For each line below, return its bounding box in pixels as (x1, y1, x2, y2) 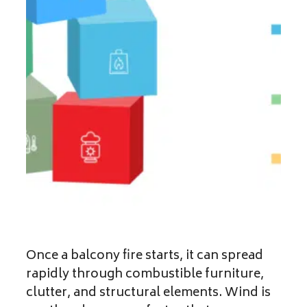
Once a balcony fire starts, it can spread (26, 245, 263, 268)
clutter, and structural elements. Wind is (26, 282, 271, 305)
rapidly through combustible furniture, (26, 264, 264, 286)
